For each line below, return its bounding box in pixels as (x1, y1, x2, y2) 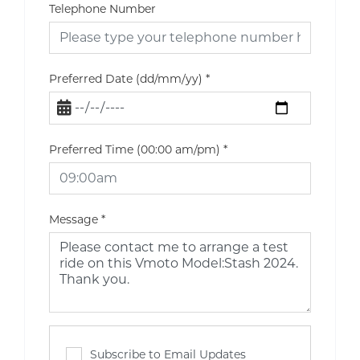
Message (49, 212, 98, 227)
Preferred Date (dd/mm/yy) (49, 71, 202, 86)
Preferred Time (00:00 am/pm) (49, 142, 220, 157)
